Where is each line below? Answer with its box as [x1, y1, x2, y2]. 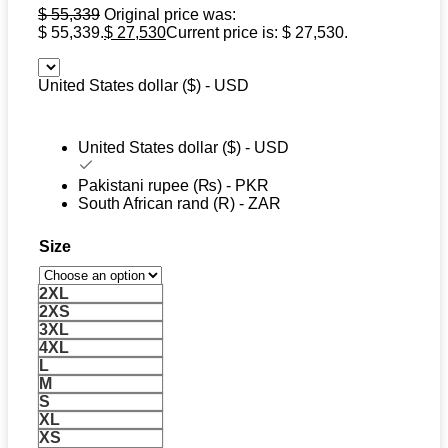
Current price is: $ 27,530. [166, 24, 348, 42]
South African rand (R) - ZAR [78, 195, 281, 213]
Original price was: [104, 6, 236, 24]
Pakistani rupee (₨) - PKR [78, 177, 269, 195]
